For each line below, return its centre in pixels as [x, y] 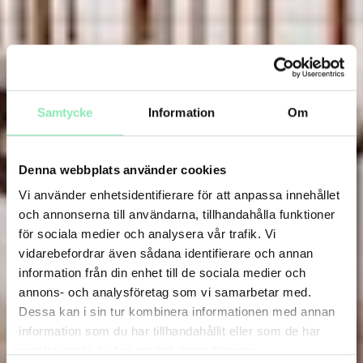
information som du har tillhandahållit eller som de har [170, 331]
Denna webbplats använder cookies [122, 169]
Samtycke [65, 112]
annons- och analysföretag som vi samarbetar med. [165, 293]
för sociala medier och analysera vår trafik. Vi [147, 234]
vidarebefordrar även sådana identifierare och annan [166, 254]
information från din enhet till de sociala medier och [162, 273]
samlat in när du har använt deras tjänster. [138, 351]
